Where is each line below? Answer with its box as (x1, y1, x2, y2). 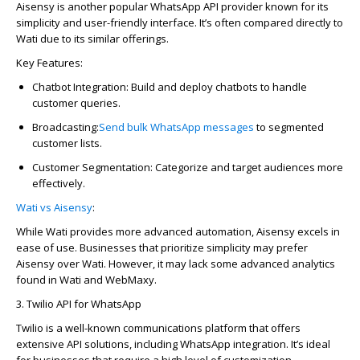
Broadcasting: (32, 119, 99, 134)
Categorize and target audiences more (153, 159, 343, 174)
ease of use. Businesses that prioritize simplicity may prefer (16, 239, 308, 255)
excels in (295, 223, 340, 239)
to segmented (254, 119, 324, 134)
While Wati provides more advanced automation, (16, 223, 256, 239)
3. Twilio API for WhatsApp (16, 296, 141, 311)
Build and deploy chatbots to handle (129, 79, 307, 94)
